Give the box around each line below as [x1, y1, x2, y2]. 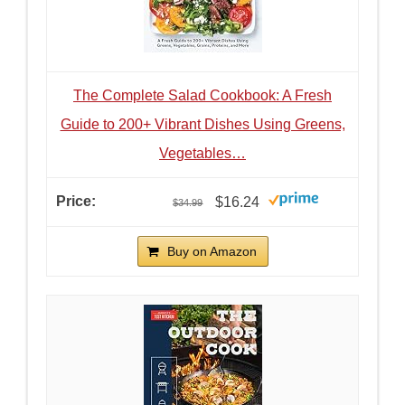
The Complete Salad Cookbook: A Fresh [73, 88, 332, 104]
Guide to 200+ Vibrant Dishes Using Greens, [60, 117, 345, 133]
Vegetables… [159, 146, 246, 162]
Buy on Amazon [166, 243, 257, 259]
